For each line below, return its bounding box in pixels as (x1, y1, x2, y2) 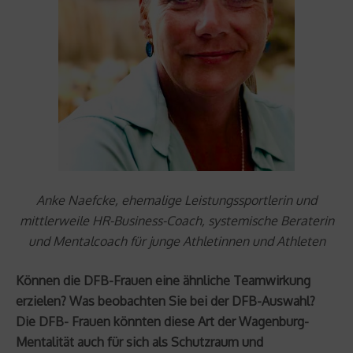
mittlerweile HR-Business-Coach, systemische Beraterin (19, 212, 334, 229)
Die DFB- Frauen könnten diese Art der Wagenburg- (16, 313, 309, 329)
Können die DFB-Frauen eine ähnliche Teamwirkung (16, 272, 310, 288)
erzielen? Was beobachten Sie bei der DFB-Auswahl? (16, 292, 315, 309)
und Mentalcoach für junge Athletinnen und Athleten (28, 232, 325, 249)
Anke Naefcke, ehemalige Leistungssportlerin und (36, 191, 317, 208)
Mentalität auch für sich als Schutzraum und (16, 333, 263, 350)
